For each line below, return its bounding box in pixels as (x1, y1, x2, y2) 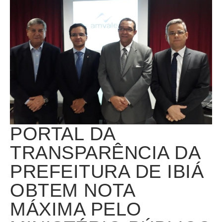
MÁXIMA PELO (10, 198, 142, 220)
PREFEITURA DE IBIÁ (10, 161, 204, 182)
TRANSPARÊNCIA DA (10, 142, 200, 163)
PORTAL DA (10, 123, 115, 144)
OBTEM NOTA (10, 179, 134, 201)
